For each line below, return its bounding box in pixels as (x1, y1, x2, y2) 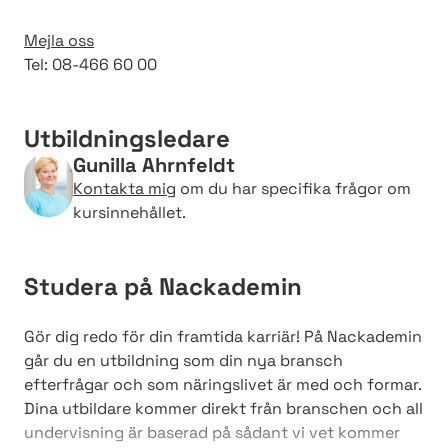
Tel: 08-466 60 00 (24, 53, 157, 75)
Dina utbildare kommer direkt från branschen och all (24, 397, 423, 419)
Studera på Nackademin (24, 270, 302, 302)
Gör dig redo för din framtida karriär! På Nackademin (24, 325, 422, 347)
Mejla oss (24, 29, 94, 51)
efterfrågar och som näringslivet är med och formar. (24, 373, 421, 395)
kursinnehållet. (73, 201, 187, 223)
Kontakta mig (73, 177, 177, 199)
